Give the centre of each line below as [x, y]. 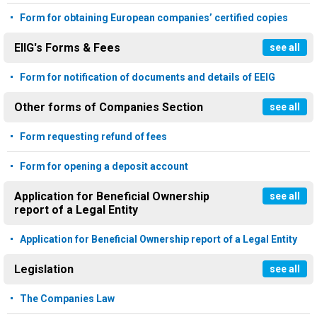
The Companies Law [67, 299]
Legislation [44, 270]
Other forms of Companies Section [109, 108]
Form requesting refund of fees [93, 137]
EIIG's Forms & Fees [67, 48]
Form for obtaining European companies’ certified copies [154, 18]
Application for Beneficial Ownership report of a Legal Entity [158, 240]
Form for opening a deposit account [104, 167]
